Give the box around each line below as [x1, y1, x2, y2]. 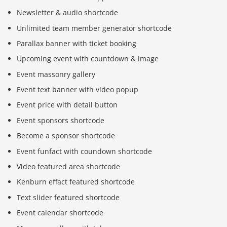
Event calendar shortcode [17, 208, 104, 218]
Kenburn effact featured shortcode [17, 177, 135, 187]
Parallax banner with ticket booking [17, 38, 137, 48]
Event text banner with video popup [17, 85, 139, 95]
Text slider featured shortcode [17, 192, 120, 202]
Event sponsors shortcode [17, 115, 105, 125]
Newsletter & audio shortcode [17, 8, 119, 18]
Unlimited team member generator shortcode [17, 23, 172, 33]
